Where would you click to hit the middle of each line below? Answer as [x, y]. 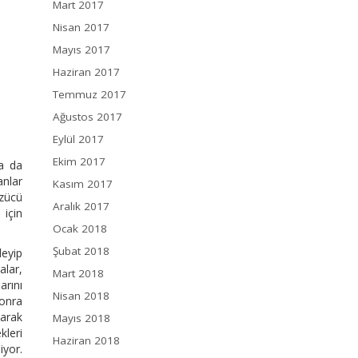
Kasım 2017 [83, 184]
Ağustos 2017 [88, 117]
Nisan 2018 [81, 296]
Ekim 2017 [79, 162]
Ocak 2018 [80, 229]
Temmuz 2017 [89, 95]
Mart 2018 [78, 274]
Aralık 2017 [81, 207]
